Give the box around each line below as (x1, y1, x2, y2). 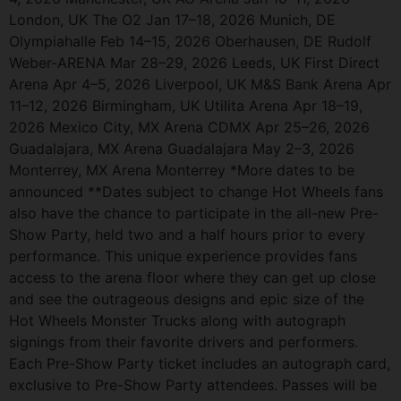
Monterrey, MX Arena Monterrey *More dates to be (9, 160, 354, 179)
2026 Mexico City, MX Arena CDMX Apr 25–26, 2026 (9, 117, 370, 136)
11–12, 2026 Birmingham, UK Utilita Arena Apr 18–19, (9, 96, 363, 115)
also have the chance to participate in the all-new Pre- (9, 203, 379, 222)
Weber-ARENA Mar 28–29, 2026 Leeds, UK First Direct (9, 53, 380, 72)
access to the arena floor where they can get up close (9, 268, 376, 286)
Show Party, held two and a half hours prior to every (9, 225, 365, 243)
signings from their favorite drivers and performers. (9, 332, 358, 351)
